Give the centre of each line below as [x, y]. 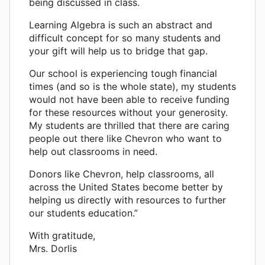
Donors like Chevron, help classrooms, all [122, 174]
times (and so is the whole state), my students [132, 87]
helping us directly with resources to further [127, 200]
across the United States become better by [126, 187]
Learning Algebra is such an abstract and [121, 25]
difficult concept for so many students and [125, 38]
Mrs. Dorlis [53, 249]
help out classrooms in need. [93, 152]
